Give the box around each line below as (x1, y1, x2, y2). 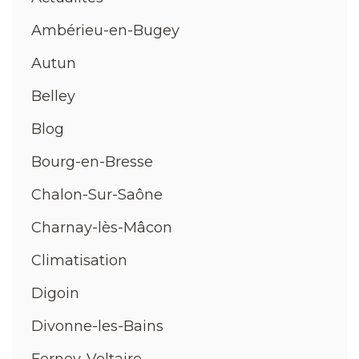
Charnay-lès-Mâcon (31, 218, 172, 236)
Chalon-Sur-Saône (31, 185, 163, 204)
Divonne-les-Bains (31, 317, 163, 335)
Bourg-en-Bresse (31, 152, 153, 171)
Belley (31, 87, 75, 105)
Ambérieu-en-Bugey (31, 21, 179, 39)
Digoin (31, 284, 79, 302)
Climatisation (31, 251, 127, 269)
